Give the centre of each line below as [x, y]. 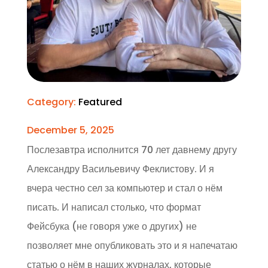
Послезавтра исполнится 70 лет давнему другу [132, 150]
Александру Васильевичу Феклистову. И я [120, 169]
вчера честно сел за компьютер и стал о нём [124, 188]
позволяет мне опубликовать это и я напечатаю [132, 246]
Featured [100, 102]
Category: [52, 102]
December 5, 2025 [70, 130]
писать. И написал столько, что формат [114, 208]
